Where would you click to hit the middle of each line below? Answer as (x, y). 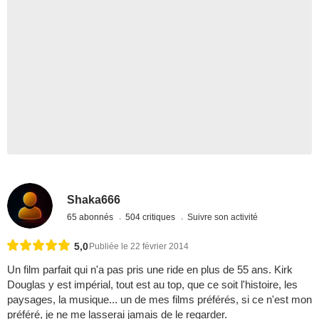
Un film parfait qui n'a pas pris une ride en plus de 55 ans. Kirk (150, 270)
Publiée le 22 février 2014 (139, 247)
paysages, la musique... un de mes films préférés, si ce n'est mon (159, 300)
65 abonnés (91, 217)
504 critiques (152, 217)
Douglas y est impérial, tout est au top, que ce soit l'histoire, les (152, 285)
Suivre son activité (223, 217)
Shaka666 (94, 199)
